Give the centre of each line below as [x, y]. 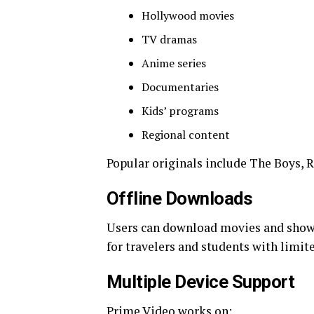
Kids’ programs [180, 111]
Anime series [174, 63]
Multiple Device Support [201, 282]
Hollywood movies [188, 15]
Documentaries [180, 87]
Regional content [186, 135]
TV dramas [169, 39]
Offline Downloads [180, 198]
